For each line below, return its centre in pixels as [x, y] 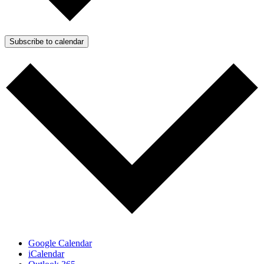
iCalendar [46, 253]
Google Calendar [60, 243]
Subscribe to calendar [47, 42]
